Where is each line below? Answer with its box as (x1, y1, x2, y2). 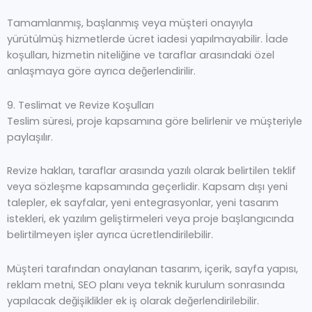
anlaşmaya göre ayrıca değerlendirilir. (7, 64, 196, 79)
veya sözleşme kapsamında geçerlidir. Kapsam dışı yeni (7, 180, 288, 194)
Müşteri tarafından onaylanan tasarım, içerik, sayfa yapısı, (7, 261, 298, 276)
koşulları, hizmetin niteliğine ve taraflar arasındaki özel (7, 48, 274, 63)
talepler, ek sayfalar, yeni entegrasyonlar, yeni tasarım (7, 196, 279, 210)
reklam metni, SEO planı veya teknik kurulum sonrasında (7, 277, 285, 292)
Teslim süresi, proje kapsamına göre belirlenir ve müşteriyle (7, 114, 302, 128)
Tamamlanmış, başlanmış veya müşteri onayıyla (7, 16, 253, 31)
